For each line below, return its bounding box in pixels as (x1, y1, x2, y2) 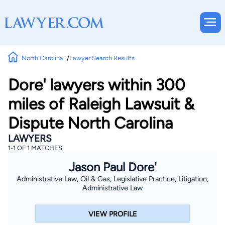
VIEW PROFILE (88, 209, 137, 218)
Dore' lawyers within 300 (8, 75, 185, 94)
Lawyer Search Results (69, 54, 135, 62)
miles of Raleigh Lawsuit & (8, 94, 194, 114)
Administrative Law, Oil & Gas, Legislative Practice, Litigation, (17, 174, 208, 183)
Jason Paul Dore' (68, 160, 157, 174)
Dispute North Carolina (8, 114, 173, 133)
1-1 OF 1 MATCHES (8, 144, 62, 152)
